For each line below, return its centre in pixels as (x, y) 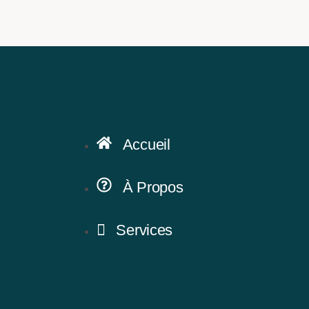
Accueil (146, 144)
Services (144, 230)
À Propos (153, 187)
